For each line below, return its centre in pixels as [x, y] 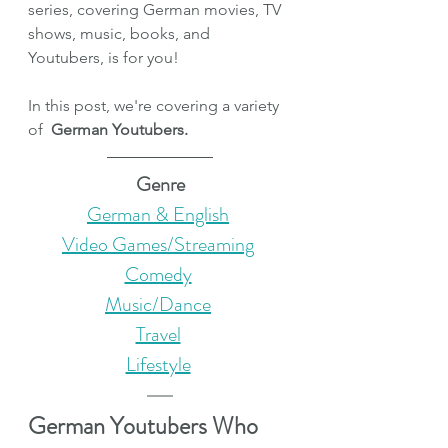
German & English [158, 214]
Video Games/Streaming [158, 244]
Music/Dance [158, 304]
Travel [158, 334]
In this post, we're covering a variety [155, 105]
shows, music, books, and [121, 33]
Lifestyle [158, 364]
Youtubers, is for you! [103, 57]
